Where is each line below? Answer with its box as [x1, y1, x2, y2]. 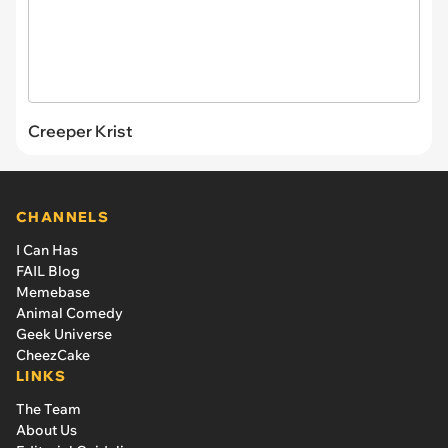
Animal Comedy [16, 303, 123, 322]
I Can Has [16, 240, 78, 259]
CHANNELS [16, 207, 110, 226]
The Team [16, 399, 81, 418]
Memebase [16, 282, 90, 301]
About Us [16, 420, 77, 439]
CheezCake [16, 345, 90, 364]
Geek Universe [16, 324, 112, 343]
